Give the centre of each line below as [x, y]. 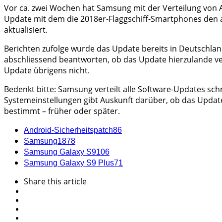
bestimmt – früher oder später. [62, 111]
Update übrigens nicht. [47, 70]
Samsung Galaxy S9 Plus [69, 163]
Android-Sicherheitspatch [68, 130]
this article [67, 181]
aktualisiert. [26, 29]
